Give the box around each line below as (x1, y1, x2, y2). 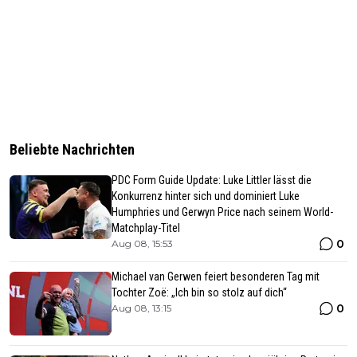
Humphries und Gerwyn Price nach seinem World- (112, 206, 333, 219)
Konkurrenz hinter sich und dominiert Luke (112, 190, 300, 203)
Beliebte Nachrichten (10, 141, 135, 159)
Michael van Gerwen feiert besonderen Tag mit (112, 270, 320, 284)
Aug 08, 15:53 (112, 237, 173, 250)
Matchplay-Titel (112, 222, 180, 235)
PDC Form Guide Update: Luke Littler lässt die (112, 174, 312, 187)
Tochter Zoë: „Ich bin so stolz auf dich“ (112, 286, 287, 300)
